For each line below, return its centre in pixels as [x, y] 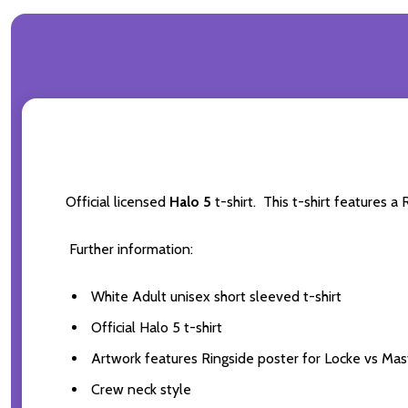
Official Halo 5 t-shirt [155, 328]
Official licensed [117, 202]
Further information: [129, 250]
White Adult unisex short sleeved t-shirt [214, 297]
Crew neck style [139, 390]
